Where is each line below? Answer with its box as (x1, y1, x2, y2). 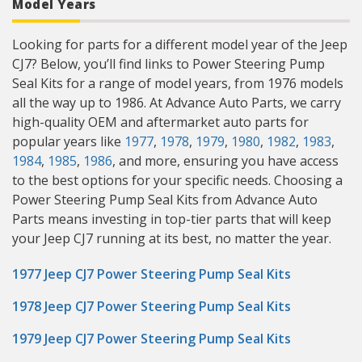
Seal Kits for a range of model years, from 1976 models (12, 74, 343, 92)
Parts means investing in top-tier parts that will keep (12, 210, 331, 228)
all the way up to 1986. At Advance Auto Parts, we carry (12, 94, 341, 112)
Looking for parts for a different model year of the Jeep (12, 36, 347, 53)
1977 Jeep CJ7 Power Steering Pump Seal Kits (12, 265, 291, 283)
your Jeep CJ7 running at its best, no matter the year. (12, 229, 331, 247)
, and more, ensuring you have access (112, 152, 339, 170)
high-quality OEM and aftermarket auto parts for (12, 113, 309, 131)
